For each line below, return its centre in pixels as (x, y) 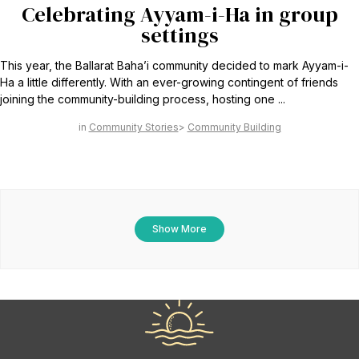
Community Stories (133, 127)
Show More (179, 229)
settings (179, 36)
